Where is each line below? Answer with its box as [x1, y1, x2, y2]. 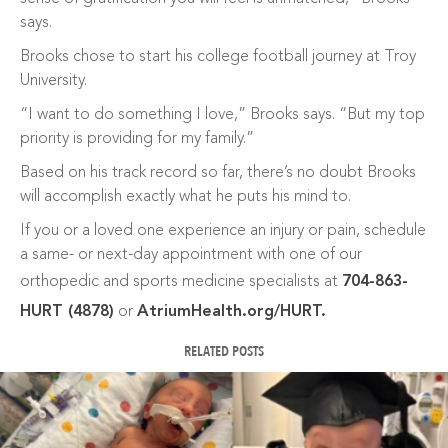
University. [20, 73, 87, 89]
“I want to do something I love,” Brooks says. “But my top [20, 107, 425, 123]
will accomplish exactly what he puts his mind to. [20, 189, 351, 205]
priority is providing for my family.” [20, 131, 254, 147]
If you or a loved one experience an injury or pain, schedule [20, 223, 426, 239]
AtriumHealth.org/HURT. [137, 304, 326, 320]
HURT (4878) [20, 304, 114, 320]
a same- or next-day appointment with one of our [20, 247, 362, 263]
